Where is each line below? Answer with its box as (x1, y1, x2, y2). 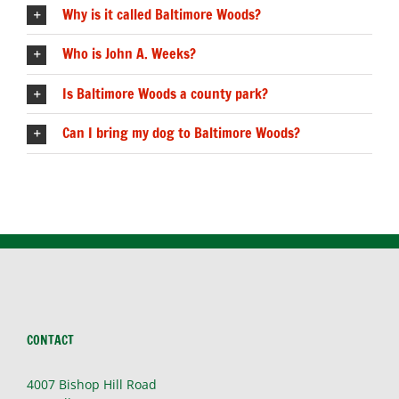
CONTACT (27, 330, 74, 349)
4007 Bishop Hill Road (27, 375, 157, 393)
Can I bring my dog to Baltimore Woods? (62, 123, 300, 143)
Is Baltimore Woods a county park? (62, 83, 268, 103)
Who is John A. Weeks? (62, 44, 196, 64)
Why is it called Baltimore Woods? (62, 4, 261, 24)
